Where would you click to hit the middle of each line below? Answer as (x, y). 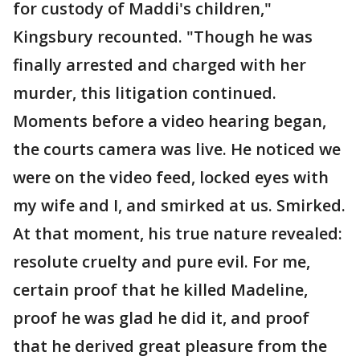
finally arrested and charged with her (160, 65)
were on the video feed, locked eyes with (171, 177)
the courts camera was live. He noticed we (177, 149)
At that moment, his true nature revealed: (178, 233)
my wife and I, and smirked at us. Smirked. (179, 205)
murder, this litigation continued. (145, 93)
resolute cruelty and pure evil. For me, (162, 262)
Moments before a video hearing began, (170, 121)
